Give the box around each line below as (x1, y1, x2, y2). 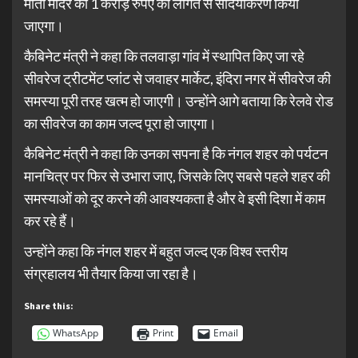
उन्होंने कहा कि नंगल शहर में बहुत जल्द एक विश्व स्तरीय (24, 241, 288, 260)
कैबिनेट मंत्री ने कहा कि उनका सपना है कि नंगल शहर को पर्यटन (24, 144, 328, 162)
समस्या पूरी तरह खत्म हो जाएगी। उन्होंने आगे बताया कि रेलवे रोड (24, 91, 333, 109)
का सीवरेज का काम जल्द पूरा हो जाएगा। (24, 113, 217, 132)
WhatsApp (53, 326, 98, 340)
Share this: (24, 299, 74, 312)
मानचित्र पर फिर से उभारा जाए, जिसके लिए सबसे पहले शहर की (24, 166, 330, 185)
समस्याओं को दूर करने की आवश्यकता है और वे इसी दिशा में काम (24, 189, 325, 207)
